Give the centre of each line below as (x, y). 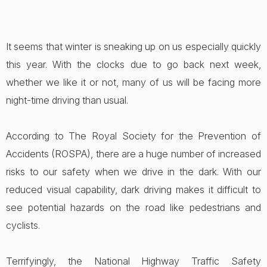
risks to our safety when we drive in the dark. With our (133, 172)
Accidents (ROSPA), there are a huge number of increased (133, 154)
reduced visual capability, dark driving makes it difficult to (133, 190)
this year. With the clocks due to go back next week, (133, 64)
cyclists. (23, 225)
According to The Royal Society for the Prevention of (133, 136)
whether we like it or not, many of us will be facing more (133, 82)
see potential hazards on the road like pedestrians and (133, 207)
